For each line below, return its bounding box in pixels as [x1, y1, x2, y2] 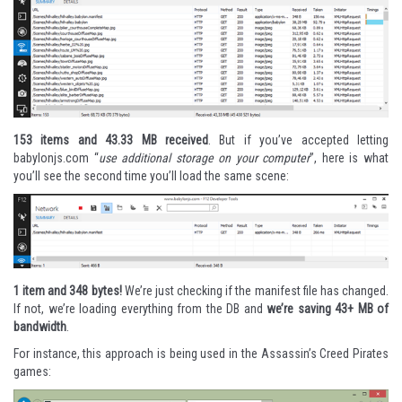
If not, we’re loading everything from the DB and [13, 301, 267, 317]
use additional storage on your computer [98, 150, 310, 165]
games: [13, 364, 51, 380]
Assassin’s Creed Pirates [260, 346, 389, 362]
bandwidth [13, 319, 66, 335]
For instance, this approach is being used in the [13, 346, 261, 362]
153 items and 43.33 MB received [13, 132, 208, 147]
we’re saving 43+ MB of [267, 301, 389, 317]
